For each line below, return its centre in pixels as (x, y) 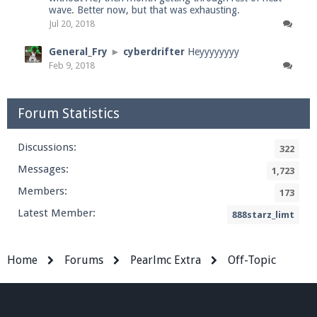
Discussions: (47, 147)
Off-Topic (252, 260)
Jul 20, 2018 (72, 24)
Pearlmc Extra (166, 260)
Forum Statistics (69, 114)
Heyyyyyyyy (213, 52)
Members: (42, 191)
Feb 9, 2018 (72, 65)
